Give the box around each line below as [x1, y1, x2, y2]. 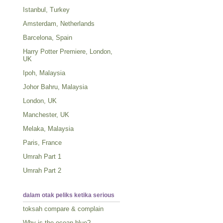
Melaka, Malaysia [23, 124, 74, 132]
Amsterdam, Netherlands [23, 19, 95, 27]
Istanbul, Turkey [23, 5, 70, 13]
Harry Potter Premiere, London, [23, 47, 112, 55]
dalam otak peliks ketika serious [23, 191, 114, 199]
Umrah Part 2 [23, 166, 61, 174]
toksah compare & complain [23, 205, 104, 213]
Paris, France [23, 138, 62, 146]
